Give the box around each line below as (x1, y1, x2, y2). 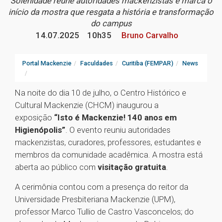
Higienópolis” (15, 125, 65, 135)
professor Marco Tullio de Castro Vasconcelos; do (15, 207, 194, 217)
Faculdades (80, 59, 113, 67)
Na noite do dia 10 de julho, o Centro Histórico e (15, 88, 186, 98)
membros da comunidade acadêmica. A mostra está (15, 150, 203, 160)
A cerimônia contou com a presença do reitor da (15, 182, 188, 192)
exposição (15, 112, 54, 123)
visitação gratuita (98, 162, 166, 172)
